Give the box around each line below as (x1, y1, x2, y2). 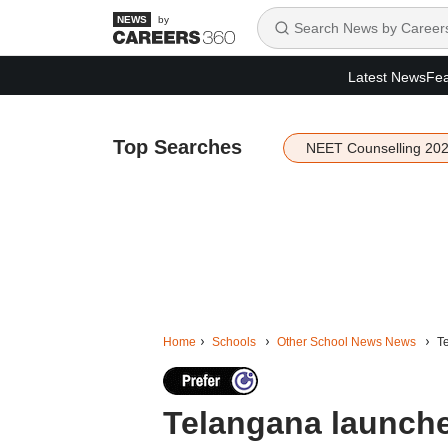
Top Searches (112, 136, 242, 158)
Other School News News (276, 335, 416, 349)
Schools (211, 335, 256, 349)
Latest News (348, 68, 426, 85)
